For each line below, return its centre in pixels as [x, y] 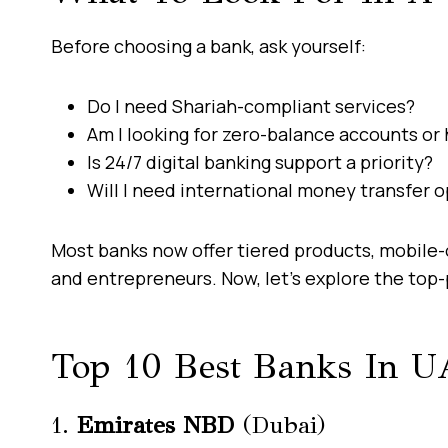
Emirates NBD [156, 424]
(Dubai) [280, 424]
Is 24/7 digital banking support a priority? [260, 161]
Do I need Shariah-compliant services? [251, 105]
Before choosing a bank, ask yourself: [208, 45]
